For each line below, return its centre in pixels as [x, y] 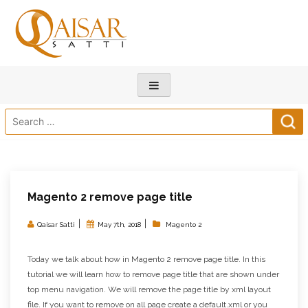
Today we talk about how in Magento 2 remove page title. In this [146, 259]
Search [22, 115]
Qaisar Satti [56, 224]
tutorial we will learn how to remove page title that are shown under [153, 274]
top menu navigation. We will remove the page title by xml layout [149, 289]
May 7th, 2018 [119, 224]
